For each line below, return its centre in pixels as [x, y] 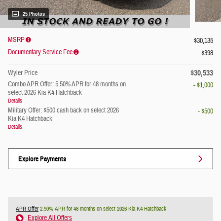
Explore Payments [42, 159]
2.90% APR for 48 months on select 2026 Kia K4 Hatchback [102, 209]
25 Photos [34, 14]
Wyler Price [23, 73]
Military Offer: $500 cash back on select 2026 [63, 111]
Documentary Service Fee [40, 53]
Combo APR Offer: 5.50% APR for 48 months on [67, 85]
